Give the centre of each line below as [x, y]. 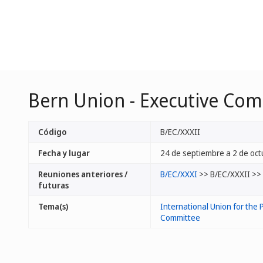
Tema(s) [53, 206]
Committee [180, 218]
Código [53, 132]
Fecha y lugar [64, 153]
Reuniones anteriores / [83, 174]
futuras [53, 185]
